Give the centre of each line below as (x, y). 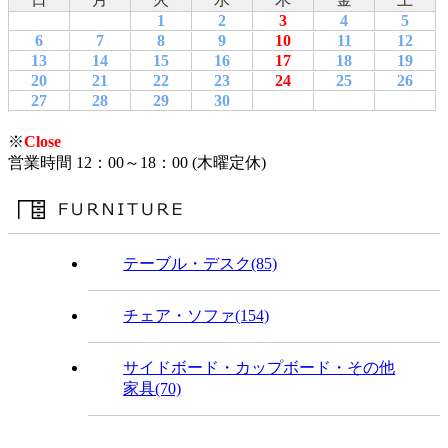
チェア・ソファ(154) (196, 315)
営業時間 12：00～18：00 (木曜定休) (137, 162)
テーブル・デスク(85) (200, 263)
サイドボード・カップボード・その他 (259, 367)
